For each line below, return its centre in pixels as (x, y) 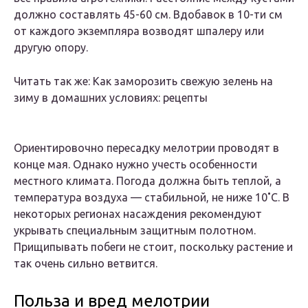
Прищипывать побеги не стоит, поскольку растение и (153, 247)
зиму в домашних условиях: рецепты (111, 98)
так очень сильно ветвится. (86, 264)
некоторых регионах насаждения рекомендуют (138, 214)
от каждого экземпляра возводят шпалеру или (139, 31)
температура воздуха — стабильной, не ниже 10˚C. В (152, 198)
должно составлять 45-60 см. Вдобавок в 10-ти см (148, 15)
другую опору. (51, 48)
